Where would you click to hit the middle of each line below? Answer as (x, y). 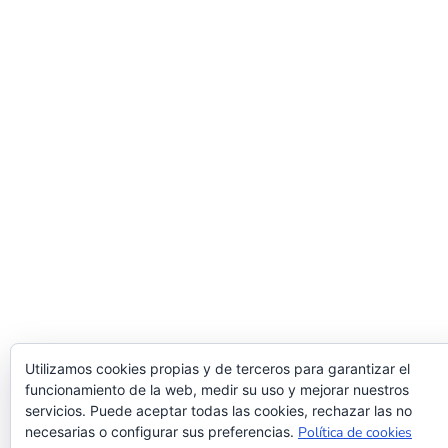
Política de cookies (355, 432)
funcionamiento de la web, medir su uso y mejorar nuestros (217, 389)
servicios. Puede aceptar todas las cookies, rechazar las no (218, 410)
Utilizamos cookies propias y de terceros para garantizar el (217, 368)
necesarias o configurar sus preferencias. (161, 431)
